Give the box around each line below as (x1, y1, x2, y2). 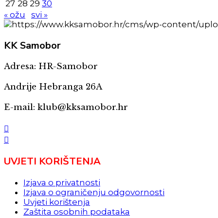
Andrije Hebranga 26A (4, 82, 102, 92)
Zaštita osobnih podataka (23, 207, 130, 217)
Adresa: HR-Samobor (4, 61, 98, 72)
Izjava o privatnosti (23, 178, 100, 188)
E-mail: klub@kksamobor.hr (4, 102, 128, 113)
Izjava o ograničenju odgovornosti (23, 187, 164, 198)
